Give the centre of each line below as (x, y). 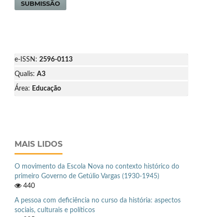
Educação (46, 89)
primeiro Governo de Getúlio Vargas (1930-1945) (87, 176)
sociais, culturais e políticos (55, 210)
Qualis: (26, 74)
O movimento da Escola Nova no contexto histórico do (97, 166)
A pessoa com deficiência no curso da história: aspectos (98, 200)
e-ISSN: (27, 60)
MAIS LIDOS (39, 144)
